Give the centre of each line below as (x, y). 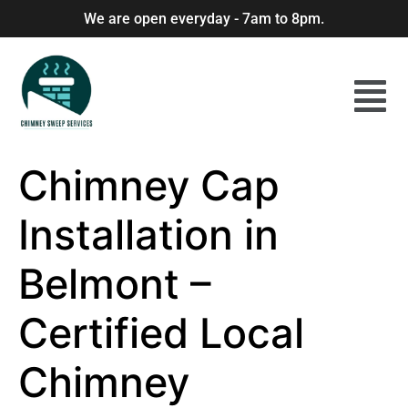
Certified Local (161, 333)
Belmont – (115, 284)
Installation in (148, 235)
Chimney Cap (149, 185)
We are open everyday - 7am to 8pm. (204, 19)
